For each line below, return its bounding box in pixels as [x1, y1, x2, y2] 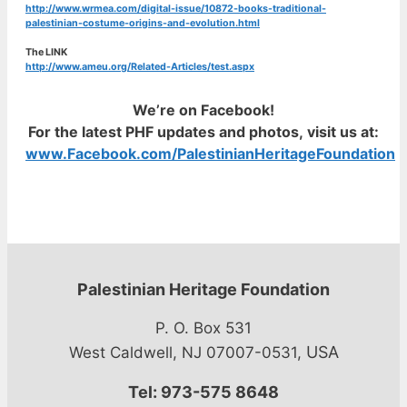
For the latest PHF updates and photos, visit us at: [28, 123, 379, 142]
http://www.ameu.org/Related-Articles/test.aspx [25, 61, 254, 74]
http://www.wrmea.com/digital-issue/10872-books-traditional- [25, 3, 326, 15]
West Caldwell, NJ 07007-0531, [68, 342, 306, 362]
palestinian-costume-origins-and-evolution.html [25, 17, 260, 30]
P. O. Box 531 [155, 318, 252, 337]
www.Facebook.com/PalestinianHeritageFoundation [25, 144, 395, 164]
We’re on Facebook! [133, 101, 274, 120]
